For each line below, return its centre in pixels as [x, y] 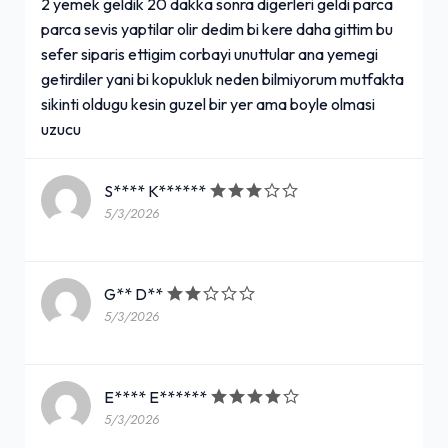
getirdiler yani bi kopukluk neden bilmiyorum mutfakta [222, 78]
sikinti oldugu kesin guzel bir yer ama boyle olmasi [208, 103]
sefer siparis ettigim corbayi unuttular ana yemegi [209, 53]
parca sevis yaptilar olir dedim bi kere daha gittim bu [217, 28]
